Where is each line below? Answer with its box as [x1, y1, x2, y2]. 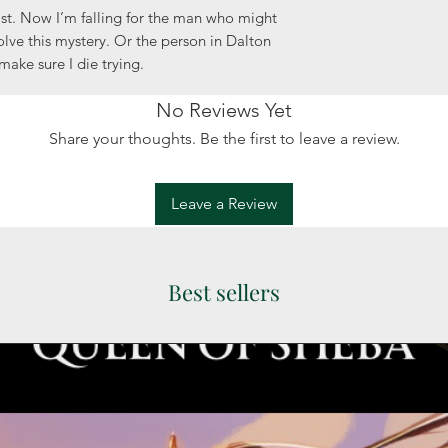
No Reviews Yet [156, 98, 292, 123]
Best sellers [168, 277, 280, 308]
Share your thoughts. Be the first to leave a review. [48, 129, 400, 149]
